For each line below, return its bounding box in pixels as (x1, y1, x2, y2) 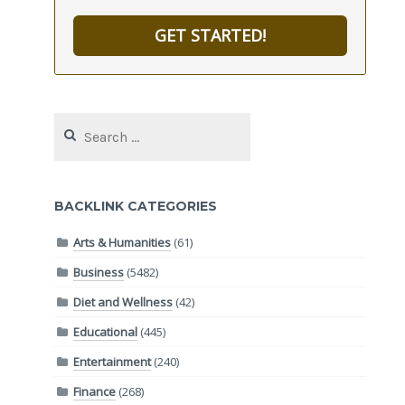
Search (54, 112, 94, 129)
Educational (73, 323, 138, 340)
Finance (73, 382, 117, 400)
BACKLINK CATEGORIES (54, 198, 218, 215)
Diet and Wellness (73, 293, 174, 310)
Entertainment (73, 353, 152, 370)
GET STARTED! (154, 24, 266, 47)
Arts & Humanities (73, 233, 172, 250)
